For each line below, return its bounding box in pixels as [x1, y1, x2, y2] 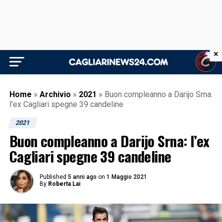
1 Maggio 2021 [106, 173, 147, 180]
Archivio [39, 90, 71, 99]
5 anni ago [67, 173, 97, 180]
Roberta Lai [48, 180, 80, 187]
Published [39, 173, 66, 180]
